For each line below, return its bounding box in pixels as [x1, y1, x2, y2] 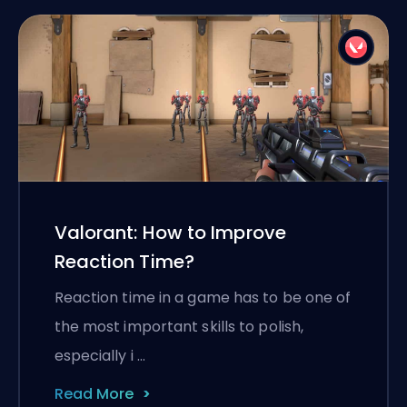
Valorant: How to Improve [54, 220, 286, 245]
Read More [54, 383, 134, 404]
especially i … [54, 345, 145, 366]
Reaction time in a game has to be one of [54, 287, 352, 308]
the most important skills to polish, [54, 316, 304, 337]
